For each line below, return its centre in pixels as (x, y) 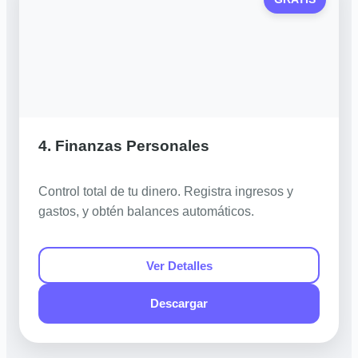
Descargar (179, 304)
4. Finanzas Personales (124, 145)
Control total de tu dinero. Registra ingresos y (166, 191)
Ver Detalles (179, 265)
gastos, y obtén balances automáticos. (146, 211)
